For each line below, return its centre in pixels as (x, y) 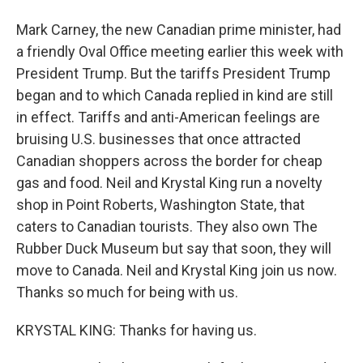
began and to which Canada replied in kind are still (175, 95)
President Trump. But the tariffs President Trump (173, 73)
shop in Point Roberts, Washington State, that (160, 205)
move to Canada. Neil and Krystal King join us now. (177, 270)
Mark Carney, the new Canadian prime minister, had (179, 30)
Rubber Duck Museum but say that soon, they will (174, 248)
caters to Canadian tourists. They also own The (167, 226)
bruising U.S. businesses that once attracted (158, 139)
